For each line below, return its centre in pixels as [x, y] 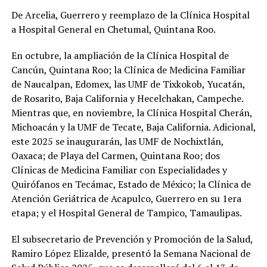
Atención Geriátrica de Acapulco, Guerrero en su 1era [126, 199]
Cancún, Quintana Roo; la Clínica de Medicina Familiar [128, 70]
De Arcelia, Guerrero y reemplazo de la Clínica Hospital [130, 15]
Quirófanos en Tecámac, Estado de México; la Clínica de [131, 184]
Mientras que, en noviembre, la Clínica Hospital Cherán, [131, 113]
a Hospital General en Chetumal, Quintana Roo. [113, 30]
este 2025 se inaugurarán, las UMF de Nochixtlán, [117, 142]
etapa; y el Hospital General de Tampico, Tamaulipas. [126, 213]
